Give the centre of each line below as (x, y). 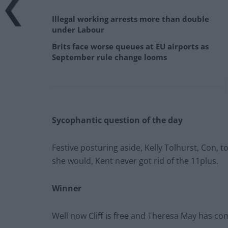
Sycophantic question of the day (117, 120)
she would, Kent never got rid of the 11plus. (135, 161)
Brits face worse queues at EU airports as (130, 47)
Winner (67, 189)
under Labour (78, 30)
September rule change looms (109, 57)
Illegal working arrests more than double (131, 19)
